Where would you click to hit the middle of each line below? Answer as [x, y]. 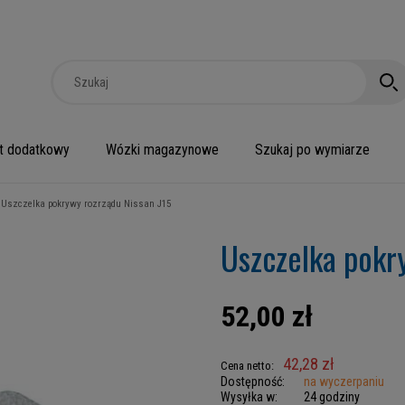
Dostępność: [253, 381]
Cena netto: [247, 366]
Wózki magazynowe [162, 150]
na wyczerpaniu [344, 381]
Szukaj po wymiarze [312, 150]
